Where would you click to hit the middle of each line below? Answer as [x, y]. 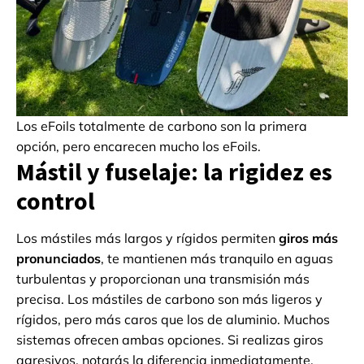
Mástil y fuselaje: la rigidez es [174, 172]
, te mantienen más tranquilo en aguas [217, 259]
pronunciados [58, 259]
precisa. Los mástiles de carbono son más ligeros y [169, 299]
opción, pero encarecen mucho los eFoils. [139, 147]
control [56, 201]
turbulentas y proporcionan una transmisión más [163, 279]
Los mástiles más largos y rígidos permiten [147, 238]
